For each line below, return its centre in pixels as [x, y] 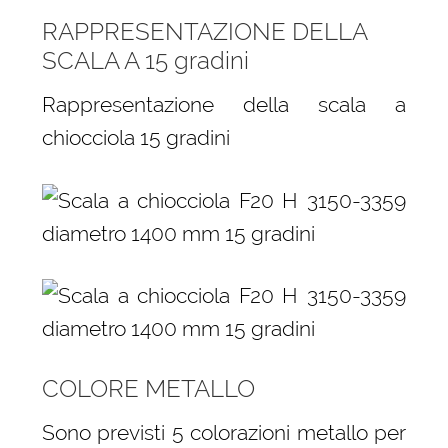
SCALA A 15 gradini [145, 61]
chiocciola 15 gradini [135, 138]
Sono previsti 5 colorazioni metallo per [224, 433]
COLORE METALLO [148, 389]
